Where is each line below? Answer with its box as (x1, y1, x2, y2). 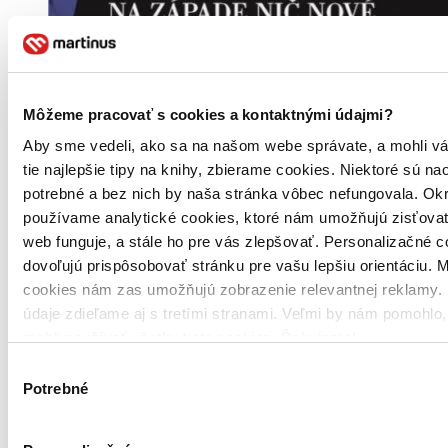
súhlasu (7, 383, 59, 401)
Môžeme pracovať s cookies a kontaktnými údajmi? (23, 105, 393, 123)
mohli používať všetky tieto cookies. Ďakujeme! (23, 329, 356, 346)
